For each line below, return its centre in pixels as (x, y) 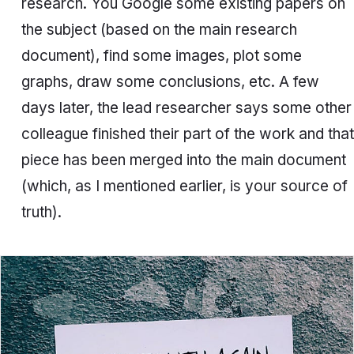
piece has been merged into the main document (183, 160)
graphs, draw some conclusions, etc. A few (170, 82)
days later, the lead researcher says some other (186, 108)
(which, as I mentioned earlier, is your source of (184, 186)
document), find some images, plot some (161, 56)
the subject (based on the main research (159, 30)
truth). (41, 213)
